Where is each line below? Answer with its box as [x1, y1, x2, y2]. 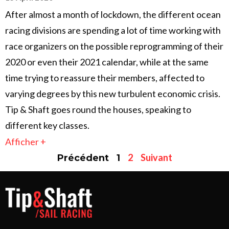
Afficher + [5, 136, 46, 148]
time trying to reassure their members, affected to [5, 72, 204, 84]
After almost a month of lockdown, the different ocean [5, 9, 221, 20]
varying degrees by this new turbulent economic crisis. [5, 88, 220, 100]
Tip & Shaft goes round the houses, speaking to [5, 104, 191, 116]
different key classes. [5, 120, 89, 131]
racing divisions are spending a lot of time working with [5, 25, 221, 36]
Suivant [140, 152, 172, 164]
